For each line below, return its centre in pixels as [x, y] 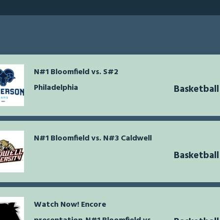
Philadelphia [56, 88]
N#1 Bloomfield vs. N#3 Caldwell [93, 139]
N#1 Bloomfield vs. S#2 [76, 72]
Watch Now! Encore [70, 205]
